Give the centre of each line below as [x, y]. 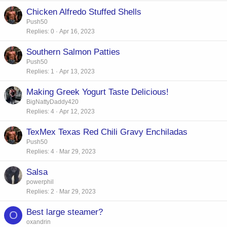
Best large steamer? [65, 212]
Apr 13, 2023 [77, 71]
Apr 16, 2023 [77, 31]
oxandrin [39, 222]
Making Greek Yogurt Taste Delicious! [98, 92]
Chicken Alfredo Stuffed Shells [84, 12]
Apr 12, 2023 [77, 111]
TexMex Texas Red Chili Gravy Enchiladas [107, 132]
